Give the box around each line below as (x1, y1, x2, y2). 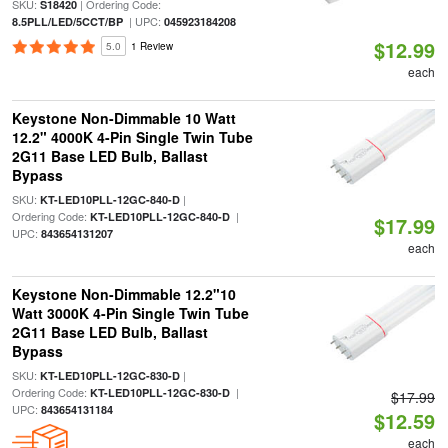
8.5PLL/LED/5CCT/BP (11, 14, 123, 29)
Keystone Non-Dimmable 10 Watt (11, 108, 236, 128)
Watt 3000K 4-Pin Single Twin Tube (11, 303, 249, 323)
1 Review (130, 39, 173, 53)
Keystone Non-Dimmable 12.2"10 (11, 284, 236, 304)
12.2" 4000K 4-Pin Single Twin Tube (11, 127, 253, 147)
